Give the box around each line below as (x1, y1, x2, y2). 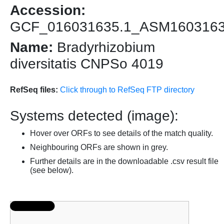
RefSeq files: (10, 85, 58, 94)
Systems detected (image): (10, 108, 178, 124)
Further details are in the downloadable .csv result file (30, 157, 218, 166)
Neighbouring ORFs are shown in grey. (30, 143, 168, 152)
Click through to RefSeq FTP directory (60, 85, 194, 94)
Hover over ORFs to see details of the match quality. (30, 129, 213, 138)
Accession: (10, 2, 85, 18)
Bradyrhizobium (53, 39, 155, 55)
